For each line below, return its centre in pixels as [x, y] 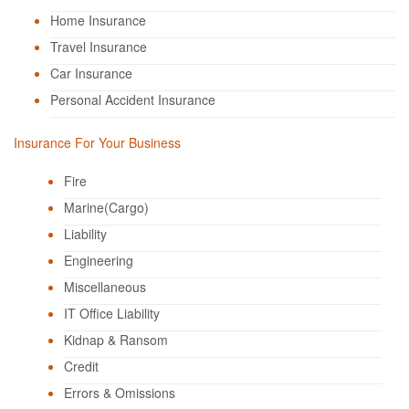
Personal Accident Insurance [133, 100]
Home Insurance [98, 20]
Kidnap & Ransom [116, 340]
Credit [81, 366]
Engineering [99, 260]
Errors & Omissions [120, 393]
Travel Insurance [99, 47]
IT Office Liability [112, 313]
